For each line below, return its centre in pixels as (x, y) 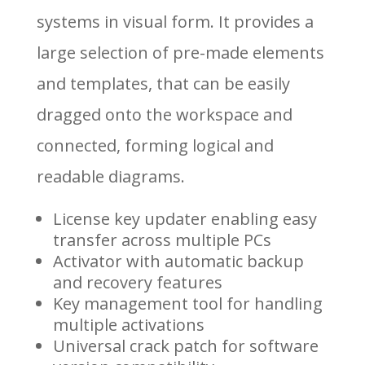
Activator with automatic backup (178, 261)
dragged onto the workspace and (164, 114)
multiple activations (128, 325)
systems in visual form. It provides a (175, 22)
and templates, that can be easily (163, 84)
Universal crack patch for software (185, 346)
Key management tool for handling (187, 303)
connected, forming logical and (155, 145)
